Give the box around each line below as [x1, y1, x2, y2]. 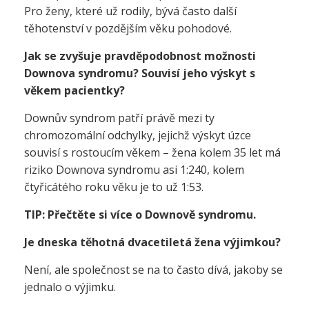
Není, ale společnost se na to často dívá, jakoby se [24, 262, 283, 277]
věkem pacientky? [24, 83, 125, 98]
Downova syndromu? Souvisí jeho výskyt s [24, 66, 255, 81]
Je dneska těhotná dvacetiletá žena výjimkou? [24, 235, 281, 250]
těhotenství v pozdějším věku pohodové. [24, 21, 232, 36]
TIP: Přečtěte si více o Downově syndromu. [24, 207, 256, 222]
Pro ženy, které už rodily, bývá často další [24, 3, 237, 19]
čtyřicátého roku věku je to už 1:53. [24, 179, 203, 195]
